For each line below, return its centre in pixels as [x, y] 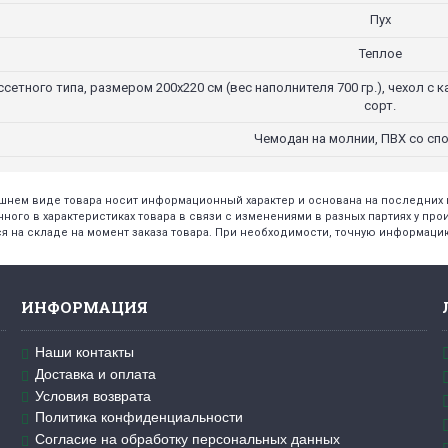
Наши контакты [84, 352]
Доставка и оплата [95, 373]
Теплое [380, 53]
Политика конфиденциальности [138, 417]
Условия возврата [92, 395]
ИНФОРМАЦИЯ [84, 307]
